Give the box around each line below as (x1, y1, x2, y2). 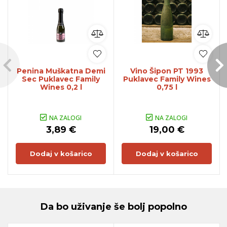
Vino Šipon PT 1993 (130, 66, 203, 75)
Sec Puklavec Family (22, 74, 100, 84)
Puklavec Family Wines (123, 74, 211, 84)
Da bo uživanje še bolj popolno (40, 201, 187, 212)
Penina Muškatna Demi (16, 66, 105, 75)
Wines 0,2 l (40, 82, 82, 92)
